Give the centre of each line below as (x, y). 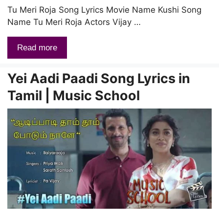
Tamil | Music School (74, 96)
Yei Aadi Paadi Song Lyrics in (99, 79)
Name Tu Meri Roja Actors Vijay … (74, 22)
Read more (37, 48)
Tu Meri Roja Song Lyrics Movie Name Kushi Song (104, 10)
